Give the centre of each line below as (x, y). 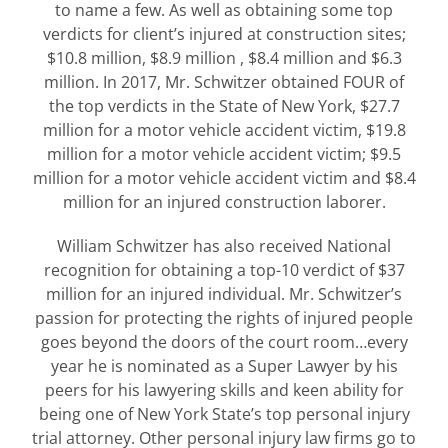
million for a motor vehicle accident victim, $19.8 (224, 129)
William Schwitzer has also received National (224, 245)
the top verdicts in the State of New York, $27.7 (224, 105)
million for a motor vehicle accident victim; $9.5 (224, 153)
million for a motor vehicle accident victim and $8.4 (224, 177)
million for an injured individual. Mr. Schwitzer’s (224, 293)
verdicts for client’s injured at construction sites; (224, 33)
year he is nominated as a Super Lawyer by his (224, 365)
